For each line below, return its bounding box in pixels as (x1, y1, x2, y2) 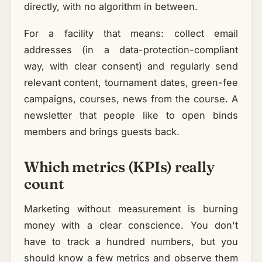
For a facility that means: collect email (23, 27, 239, 39)
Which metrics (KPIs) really (23, 157, 215, 175)
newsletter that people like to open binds (23, 109, 239, 121)
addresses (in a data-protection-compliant (23, 43, 239, 56)
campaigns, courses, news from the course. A (23, 92, 239, 105)
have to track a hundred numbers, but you (23, 236, 239, 247)
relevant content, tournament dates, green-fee (23, 76, 239, 88)
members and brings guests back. (23, 125, 180, 137)
